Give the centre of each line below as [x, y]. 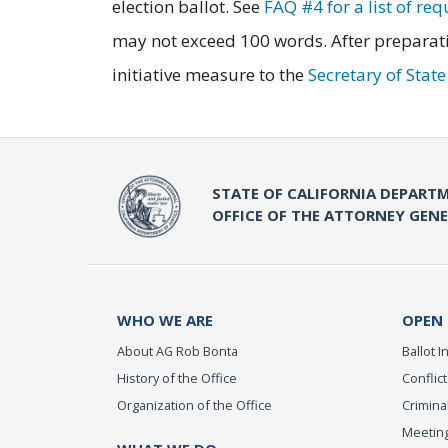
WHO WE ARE [165, 320]
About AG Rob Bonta [177, 351]
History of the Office [177, 378]
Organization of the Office [194, 405]
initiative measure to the [210, 75]
